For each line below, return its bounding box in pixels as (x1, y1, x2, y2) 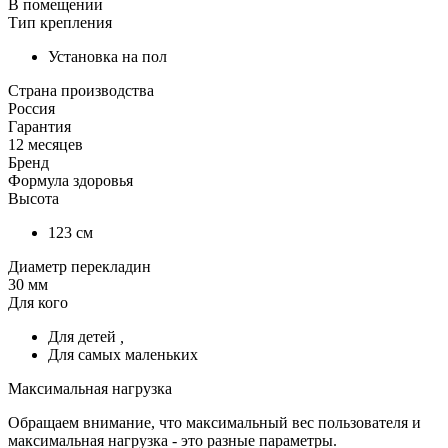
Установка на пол (48, 47, 167, 65)
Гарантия (8, 117, 71, 135)
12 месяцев (8, 135, 83, 153)
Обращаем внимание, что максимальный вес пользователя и (8, 413, 421, 431)
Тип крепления (8, 13, 112, 31)
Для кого (8, 293, 68, 311)
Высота (8, 189, 59, 207)
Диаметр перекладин (8, 257, 151, 275)
